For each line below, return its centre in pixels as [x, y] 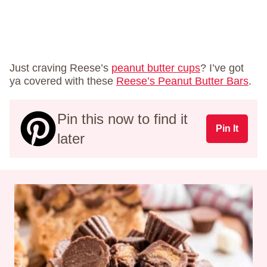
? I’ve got [222, 68]
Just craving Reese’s [60, 68]
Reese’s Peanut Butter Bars [182, 81]
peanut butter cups [156, 68]
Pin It [227, 128]
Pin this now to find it [122, 119]
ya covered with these [63, 81]
